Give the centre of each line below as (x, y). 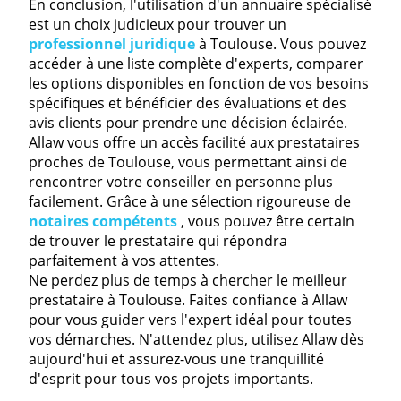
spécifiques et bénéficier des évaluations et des (188, 102)
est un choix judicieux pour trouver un (158, 24)
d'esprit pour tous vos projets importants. (171, 378)
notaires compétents (103, 221)
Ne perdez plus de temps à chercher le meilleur (188, 280)
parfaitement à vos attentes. (124, 260)
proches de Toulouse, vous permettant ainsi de (188, 162)
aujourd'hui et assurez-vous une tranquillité (176, 358)
